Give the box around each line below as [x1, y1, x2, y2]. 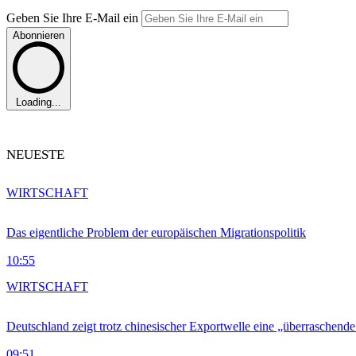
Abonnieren [13, 29, 64, 42]
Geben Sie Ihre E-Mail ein [6, 11, 141, 25]
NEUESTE [6, 146, 64, 162]
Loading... [16, 95, 61, 108]
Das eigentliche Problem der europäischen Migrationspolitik [6, 225, 306, 239]
